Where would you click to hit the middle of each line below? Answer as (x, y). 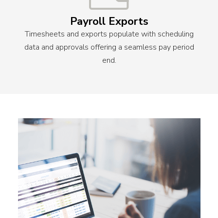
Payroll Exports (109, 21)
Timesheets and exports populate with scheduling (109, 34)
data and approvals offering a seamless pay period (109, 47)
